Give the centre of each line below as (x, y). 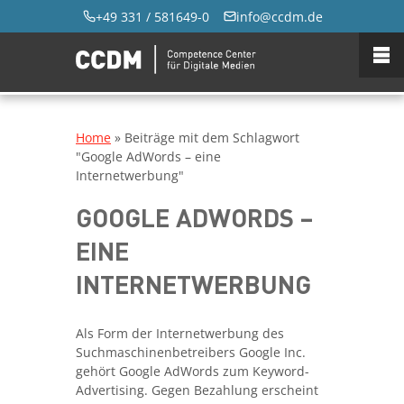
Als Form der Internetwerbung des (180, 334)
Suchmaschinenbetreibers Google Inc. (191, 353)
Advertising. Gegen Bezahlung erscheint (197, 390)
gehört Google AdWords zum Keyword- (193, 372)
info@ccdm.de (280, 16)
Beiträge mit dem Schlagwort (212, 137)
